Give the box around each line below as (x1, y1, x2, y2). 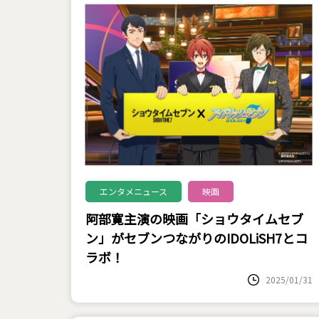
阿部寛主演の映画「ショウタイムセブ (85, 209, 303, 228)
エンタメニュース (99, 185, 167, 197)
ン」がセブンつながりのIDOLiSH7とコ (85, 229, 308, 247)
